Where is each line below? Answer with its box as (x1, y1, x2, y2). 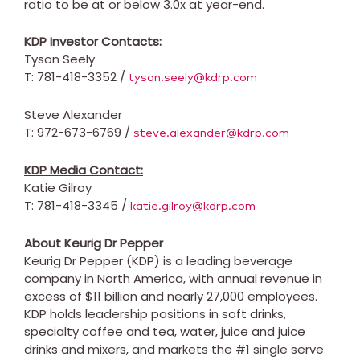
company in (24, 269, 97, 287)
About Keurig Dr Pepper (24, 234, 163, 252)
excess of (24, 287, 85, 305)
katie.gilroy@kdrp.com (130, 199, 256, 212)
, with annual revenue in (183, 269, 322, 287)
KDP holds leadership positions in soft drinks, (24, 305, 286, 322)
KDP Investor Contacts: (24, 32, 162, 50)
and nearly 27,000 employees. (137, 287, 317, 305)
